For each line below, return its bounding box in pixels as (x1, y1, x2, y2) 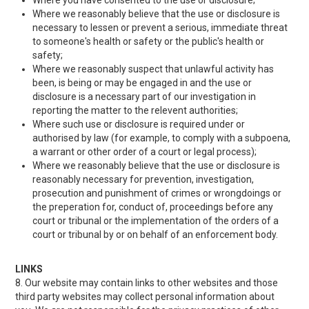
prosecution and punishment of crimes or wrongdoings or (32, 188, 282, 199)
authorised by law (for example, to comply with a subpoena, (32, 132, 291, 143)
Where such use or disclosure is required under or (32, 119, 246, 130)
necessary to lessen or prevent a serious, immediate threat (32, 22, 288, 33)
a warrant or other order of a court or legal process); (32, 146, 257, 157)
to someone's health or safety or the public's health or (32, 36, 265, 47)
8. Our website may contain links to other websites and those (15, 277, 279, 288)
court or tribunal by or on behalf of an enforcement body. (32, 229, 279, 240)
